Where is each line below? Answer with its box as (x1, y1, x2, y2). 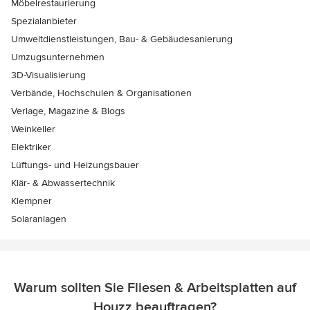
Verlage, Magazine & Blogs (11, 104, 125, 117)
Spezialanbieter (11, 15, 77, 27)
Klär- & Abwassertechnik (11, 176, 115, 189)
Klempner (11, 194, 52, 207)
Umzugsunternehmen (11, 51, 104, 63)
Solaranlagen (11, 212, 66, 225)
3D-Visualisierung (11, 69, 86, 81)
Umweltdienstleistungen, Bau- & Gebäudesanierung (11, 33, 232, 45)
